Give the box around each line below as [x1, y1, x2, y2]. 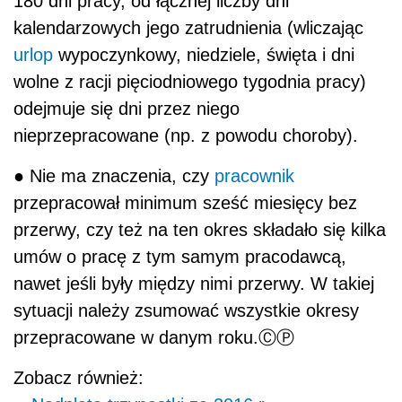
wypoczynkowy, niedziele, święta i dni [53, 44, 354, 65]
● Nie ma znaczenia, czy [13, 165, 214, 186]
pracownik [214, 165, 294, 186]
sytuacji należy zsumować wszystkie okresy [13, 300, 359, 320]
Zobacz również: [13, 367, 144, 388]
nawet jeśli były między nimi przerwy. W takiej [13, 273, 374, 293]
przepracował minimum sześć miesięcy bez [13, 192, 357, 213]
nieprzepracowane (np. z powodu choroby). [13, 125, 358, 145]
